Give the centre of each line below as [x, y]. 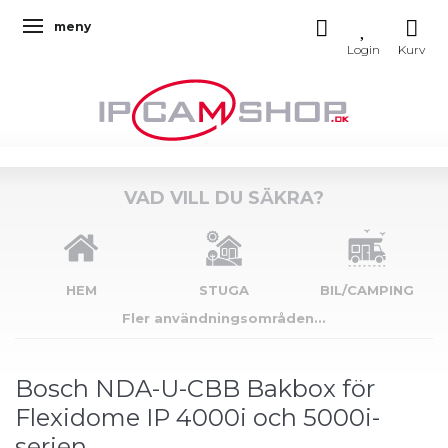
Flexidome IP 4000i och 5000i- [197, 417]
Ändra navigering [90, 28]
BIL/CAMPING [366, 290]
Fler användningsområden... [223, 318]
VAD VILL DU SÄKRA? [224, 198]
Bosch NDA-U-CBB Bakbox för [195, 388]
